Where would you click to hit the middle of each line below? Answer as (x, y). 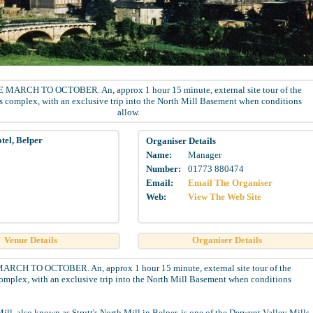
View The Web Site (225, 197)
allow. (129, 112)
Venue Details (31, 240)
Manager (205, 155)
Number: (163, 169)
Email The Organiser (230, 183)
